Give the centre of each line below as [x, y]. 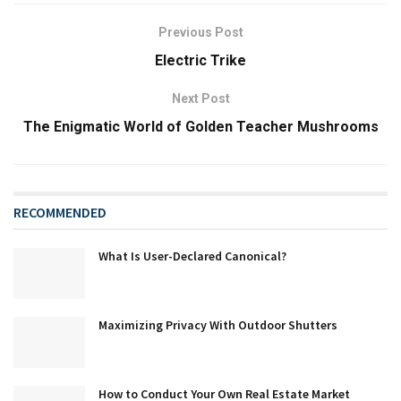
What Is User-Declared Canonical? [192, 256]
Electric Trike [200, 60]
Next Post [200, 98]
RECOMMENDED [60, 212]
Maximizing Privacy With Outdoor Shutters [218, 325]
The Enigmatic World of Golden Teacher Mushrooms [200, 127]
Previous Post [200, 32]
